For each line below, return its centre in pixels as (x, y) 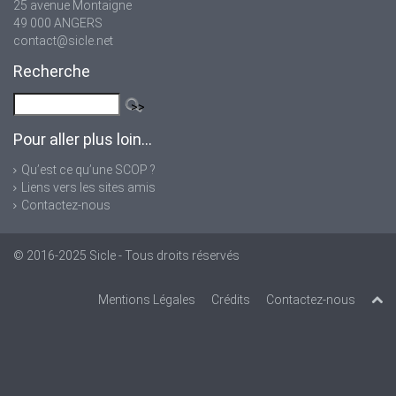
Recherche (52, 71)
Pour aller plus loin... (83, 140)
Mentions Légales (147, 300)
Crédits (231, 300)
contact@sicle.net (63, 41)
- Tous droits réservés (178, 256)
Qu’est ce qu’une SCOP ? (88, 170)
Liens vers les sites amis (88, 188)
